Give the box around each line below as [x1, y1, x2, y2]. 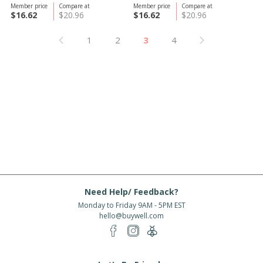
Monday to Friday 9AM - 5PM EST [77, 200, 186, 210]
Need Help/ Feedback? [85, 186, 178, 197]
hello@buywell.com [99, 211, 164, 221]
